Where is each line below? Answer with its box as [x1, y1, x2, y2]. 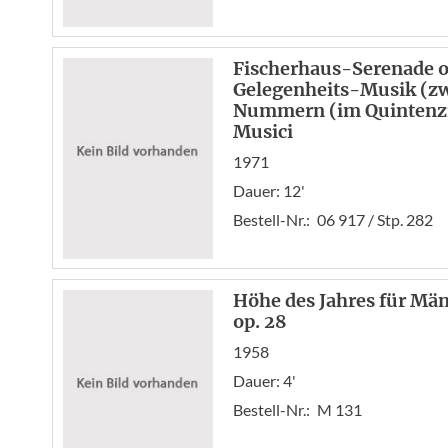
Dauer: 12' [233, 181, 305, 200]
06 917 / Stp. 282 [317, 210, 433, 229]
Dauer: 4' [233, 371, 296, 390]
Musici [233, 120, 293, 143]
